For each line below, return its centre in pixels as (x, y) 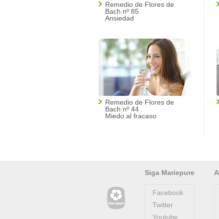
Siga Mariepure (170, 173)
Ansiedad (120, 18)
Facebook (168, 193)
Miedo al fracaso (131, 116)
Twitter (163, 205)
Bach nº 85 (122, 11)
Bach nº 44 (122, 109)
